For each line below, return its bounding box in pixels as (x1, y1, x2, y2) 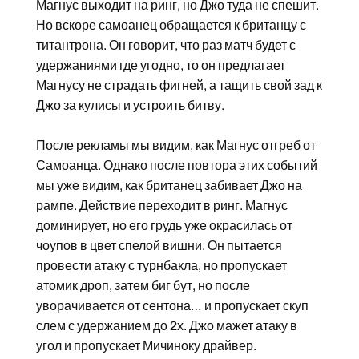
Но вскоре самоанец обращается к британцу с (35, 18, 306, 32)
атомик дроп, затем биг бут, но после (35, 278, 250, 292)
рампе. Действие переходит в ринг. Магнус (35, 198, 288, 212)
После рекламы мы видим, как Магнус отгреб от (35, 138, 316, 152)
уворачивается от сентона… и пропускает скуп (35, 298, 309, 313)
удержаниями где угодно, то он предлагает (35, 58, 285, 72)
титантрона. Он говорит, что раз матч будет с (35, 38, 296, 52)
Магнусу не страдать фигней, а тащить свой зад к (35, 78, 322, 92)
